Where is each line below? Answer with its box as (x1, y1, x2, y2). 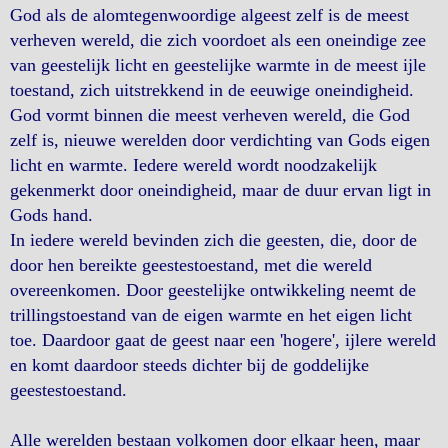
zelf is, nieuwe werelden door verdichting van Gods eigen (10, 130, 430, 150)
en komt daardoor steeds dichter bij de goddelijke (10, 355, 369, 375)
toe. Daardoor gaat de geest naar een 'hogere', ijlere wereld (10, 330, 436, 350)
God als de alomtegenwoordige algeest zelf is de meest (10, 5, 409, 25)
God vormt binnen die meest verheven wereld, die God (10, 105, 410, 125)
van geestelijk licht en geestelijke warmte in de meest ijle (10, 55, 426, 75)
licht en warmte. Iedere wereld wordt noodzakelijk (10, 155, 377, 175)
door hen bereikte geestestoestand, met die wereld (10, 255, 372, 275)
